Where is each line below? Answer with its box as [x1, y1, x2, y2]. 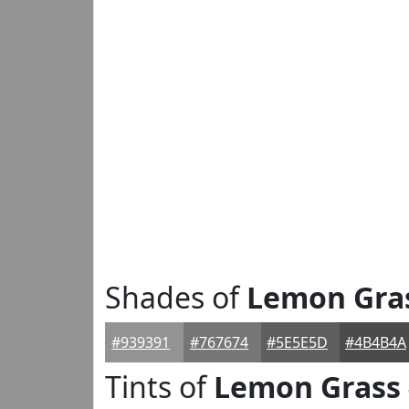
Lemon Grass [214, 367, 401, 406]
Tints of [105, 367, 214, 406]
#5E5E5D [267, 332, 329, 352]
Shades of [105, 278, 246, 317]
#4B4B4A [344, 332, 406, 352]
